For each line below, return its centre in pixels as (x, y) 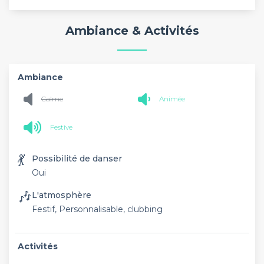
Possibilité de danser (77, 158)
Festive (61, 127)
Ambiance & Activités (132, 31)
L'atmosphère (62, 195)
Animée (172, 99)
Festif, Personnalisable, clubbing (97, 209)
